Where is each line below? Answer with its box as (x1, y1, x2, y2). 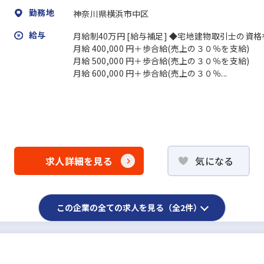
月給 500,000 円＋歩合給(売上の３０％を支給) (73, 55, 250, 67)
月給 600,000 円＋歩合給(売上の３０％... (73, 67, 227, 80)
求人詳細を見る (45, 153, 113, 168)
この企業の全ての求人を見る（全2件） (57, 201, 202, 213)
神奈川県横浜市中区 (73, 8, 149, 20)
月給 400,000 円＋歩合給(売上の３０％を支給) (73, 42, 250, 55)
